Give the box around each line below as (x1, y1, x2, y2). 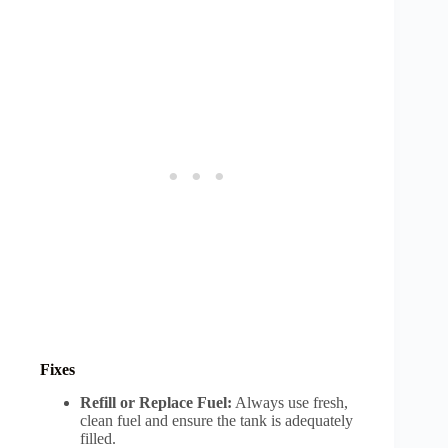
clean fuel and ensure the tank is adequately (80, 412, 353, 430)
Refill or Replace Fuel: (80, 394, 232, 412)
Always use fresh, (232, 394, 348, 412)
